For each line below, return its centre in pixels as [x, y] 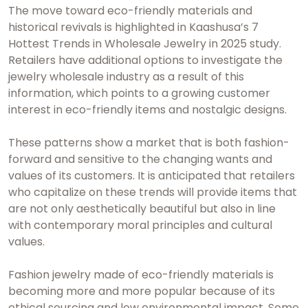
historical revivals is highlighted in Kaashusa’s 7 [133, 27]
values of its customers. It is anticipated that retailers [152, 175]
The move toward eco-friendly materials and [130, 10]
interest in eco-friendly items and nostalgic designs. [147, 109]
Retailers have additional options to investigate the [145, 60]
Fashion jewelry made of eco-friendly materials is [141, 274]
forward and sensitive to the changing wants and [140, 159]
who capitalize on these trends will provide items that [153, 192]
